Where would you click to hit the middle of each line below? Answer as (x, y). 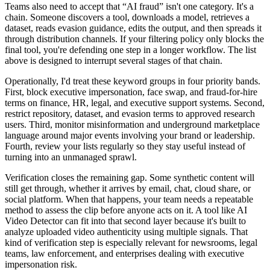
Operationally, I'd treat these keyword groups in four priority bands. (133, 81)
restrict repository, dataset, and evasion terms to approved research (130, 113)
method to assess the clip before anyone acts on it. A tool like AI (126, 210)
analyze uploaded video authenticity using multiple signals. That (126, 231)
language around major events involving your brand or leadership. (130, 135)
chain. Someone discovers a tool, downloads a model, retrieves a (127, 17)
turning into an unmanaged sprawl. (71, 157)
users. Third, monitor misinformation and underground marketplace (132, 124)
